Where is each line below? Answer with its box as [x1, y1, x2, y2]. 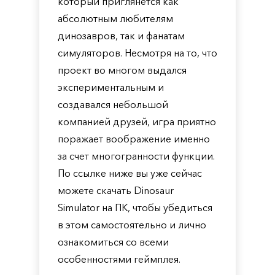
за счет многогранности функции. [58, 150, 215, 162]
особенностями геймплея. [58, 253, 180, 265]
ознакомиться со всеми [58, 236, 169, 248]
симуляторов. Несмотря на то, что [58, 47, 217, 59]
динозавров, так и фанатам [58, 29, 185, 42]
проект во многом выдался [58, 64, 187, 76]
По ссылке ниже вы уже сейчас [58, 167, 202, 179]
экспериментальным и [58, 81, 164, 93]
